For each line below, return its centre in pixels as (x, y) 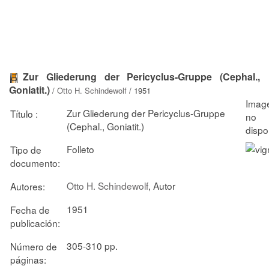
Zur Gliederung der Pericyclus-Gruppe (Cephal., (141, 77)
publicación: (35, 222)
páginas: (28, 259)
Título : (24, 113)
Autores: (28, 186)
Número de (34, 246)
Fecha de (30, 209)
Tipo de (26, 149)
